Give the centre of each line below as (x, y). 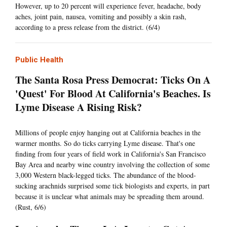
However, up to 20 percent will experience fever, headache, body (108, 6)
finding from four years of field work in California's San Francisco (110, 154)
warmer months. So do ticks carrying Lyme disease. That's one (105, 143)
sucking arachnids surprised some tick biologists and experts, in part (112, 186)
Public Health (39, 60)
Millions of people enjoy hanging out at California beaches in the (108, 133)
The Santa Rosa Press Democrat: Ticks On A (113, 80)
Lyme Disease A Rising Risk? (79, 107)
